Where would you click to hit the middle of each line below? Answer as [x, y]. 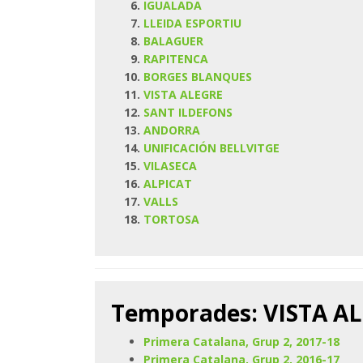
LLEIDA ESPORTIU [192, 23]
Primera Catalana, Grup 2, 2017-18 [241, 341]
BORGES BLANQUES [197, 76]
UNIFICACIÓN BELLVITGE [211, 147]
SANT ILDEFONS [188, 112]
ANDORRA [171, 130]
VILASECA [170, 165]
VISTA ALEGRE [183, 94]
